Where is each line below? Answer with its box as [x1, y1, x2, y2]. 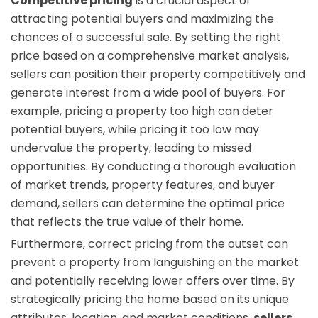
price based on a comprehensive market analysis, [11, 47, 289, 64]
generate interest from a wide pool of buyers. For [11, 84, 285, 101]
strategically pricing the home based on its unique [11, 290, 289, 307]
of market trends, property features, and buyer [11, 176, 275, 193]
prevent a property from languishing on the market [11, 253, 299, 270]
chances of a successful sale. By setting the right [11, 28, 281, 45]
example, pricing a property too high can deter [11, 102, 273, 119]
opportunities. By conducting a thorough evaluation [11, 158, 296, 175]
